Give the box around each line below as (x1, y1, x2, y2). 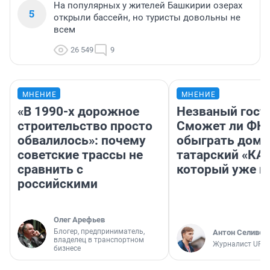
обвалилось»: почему (17, 133, 146, 148)
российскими (17, 176, 98, 191)
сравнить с (17, 162, 83, 177)
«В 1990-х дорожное (17, 104, 139, 119)
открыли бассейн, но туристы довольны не (54, 11, 240, 23)
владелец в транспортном (54, 235, 144, 244)
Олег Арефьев (54, 215, 105, 224)
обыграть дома (177, 133, 269, 148)
